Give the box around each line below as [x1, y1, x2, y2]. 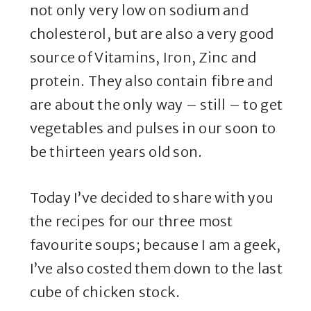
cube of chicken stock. [29, 283, 180, 301]
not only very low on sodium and [29, 1, 249, 19]
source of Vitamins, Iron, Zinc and [29, 49, 257, 67]
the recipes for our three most [29, 212, 233, 230]
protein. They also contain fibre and [29, 72, 274, 90]
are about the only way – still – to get [29, 96, 283, 114]
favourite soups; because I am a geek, [29, 236, 281, 254]
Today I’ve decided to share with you [29, 189, 274, 207]
